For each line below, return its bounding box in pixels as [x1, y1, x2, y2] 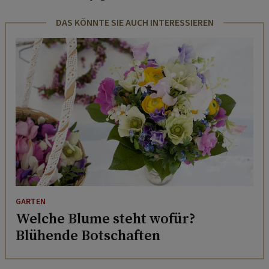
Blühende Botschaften [16, 225, 160, 246]
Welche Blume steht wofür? [16, 208, 196, 229]
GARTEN [16, 196, 46, 208]
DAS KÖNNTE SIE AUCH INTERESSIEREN [55, 16, 214, 29]
